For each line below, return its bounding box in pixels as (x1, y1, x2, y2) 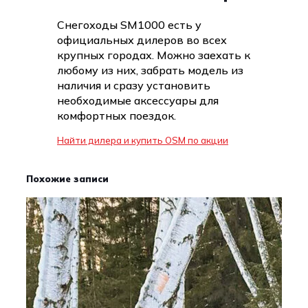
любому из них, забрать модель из (57, 63, 243, 77)
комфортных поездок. (57, 108, 176, 122)
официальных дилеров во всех (57, 32, 227, 47)
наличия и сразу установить (57, 78, 210, 92)
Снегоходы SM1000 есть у (57, 17, 201, 32)
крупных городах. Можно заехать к (57, 47, 250, 62)
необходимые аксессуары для (57, 93, 219, 107)
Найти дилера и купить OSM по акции (57, 134, 228, 146)
